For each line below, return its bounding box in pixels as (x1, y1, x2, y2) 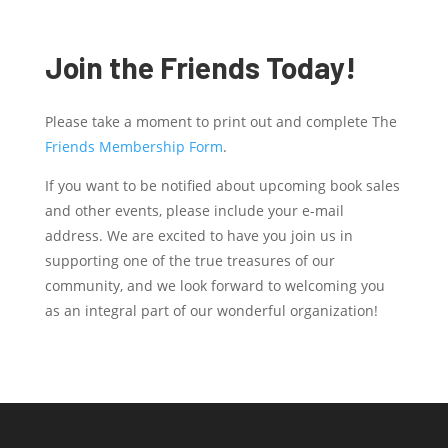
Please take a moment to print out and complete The (44, 112, 397, 131)
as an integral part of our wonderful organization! (44, 301, 378, 320)
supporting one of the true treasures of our (44, 251, 335, 270)
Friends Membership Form (44, 137, 223, 156)
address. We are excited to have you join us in (44, 226, 353, 245)
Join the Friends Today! (44, 49, 356, 85)
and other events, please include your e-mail (44, 201, 344, 220)
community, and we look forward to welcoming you (44, 276, 385, 295)
